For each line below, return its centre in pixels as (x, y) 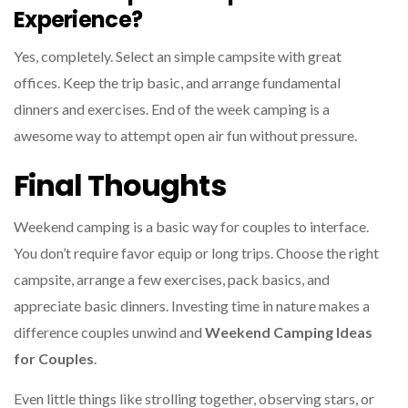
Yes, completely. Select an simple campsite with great (178, 56)
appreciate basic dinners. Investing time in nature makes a (192, 305)
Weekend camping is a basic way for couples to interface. (191, 226)
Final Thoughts (120, 185)
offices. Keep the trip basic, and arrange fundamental (177, 82)
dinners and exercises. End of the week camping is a (172, 108)
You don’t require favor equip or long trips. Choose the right (196, 252)
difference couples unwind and (109, 331)
